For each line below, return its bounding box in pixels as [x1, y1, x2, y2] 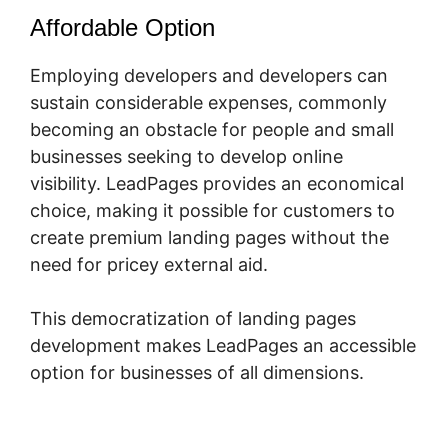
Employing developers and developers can [30, 64, 388, 86]
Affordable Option [30, 13, 215, 41]
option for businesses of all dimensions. [30, 361, 364, 383]
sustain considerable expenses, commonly [30, 91, 387, 113]
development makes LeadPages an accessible [30, 334, 416, 356]
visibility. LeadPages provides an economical [30, 172, 404, 194]
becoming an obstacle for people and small [30, 118, 394, 140]
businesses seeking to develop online [30, 145, 343, 167]
